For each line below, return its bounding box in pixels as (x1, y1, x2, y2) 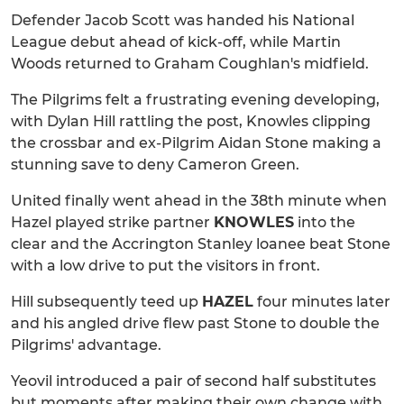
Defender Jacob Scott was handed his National (11, 12, 354, 30)
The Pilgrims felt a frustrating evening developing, (11, 91, 380, 109)
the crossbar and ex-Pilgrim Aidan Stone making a (11, 134, 381, 152)
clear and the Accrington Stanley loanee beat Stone (11, 235, 390, 253)
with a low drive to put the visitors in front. (11, 257, 320, 275)
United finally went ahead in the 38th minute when (11, 192, 387, 210)
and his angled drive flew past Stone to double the (11, 315, 380, 333)
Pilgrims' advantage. (11, 336, 161, 354)
